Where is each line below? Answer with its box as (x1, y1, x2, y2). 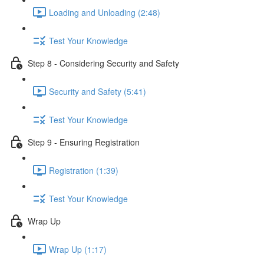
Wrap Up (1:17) (49, 243, 107, 255)
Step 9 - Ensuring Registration (28, 136, 140, 148)
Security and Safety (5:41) (49, 85, 146, 97)
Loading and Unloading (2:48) (49, 6, 160, 18)
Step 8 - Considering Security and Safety (28, 57, 179, 69)
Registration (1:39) (49, 164, 118, 176)
